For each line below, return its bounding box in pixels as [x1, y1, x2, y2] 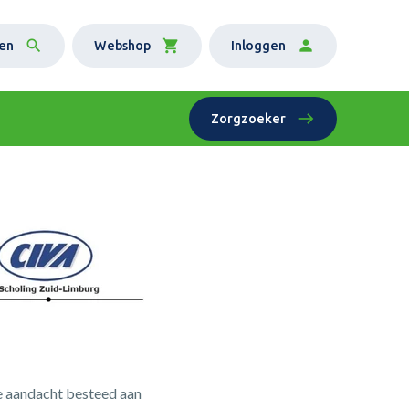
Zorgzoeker [211, 110, 287, 126]
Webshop [94, 37, 152, 53]
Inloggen [231, 37, 287, 53]
